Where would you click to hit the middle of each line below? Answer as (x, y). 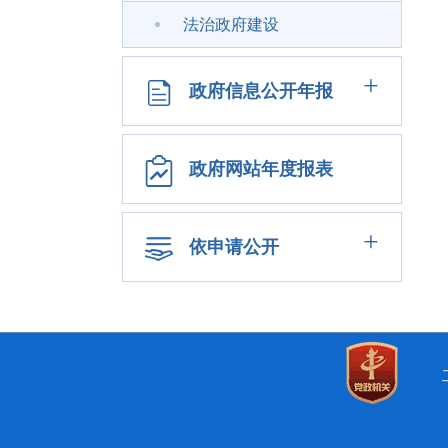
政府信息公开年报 (261, 91)
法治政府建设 (231, 24)
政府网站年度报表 (261, 169)
